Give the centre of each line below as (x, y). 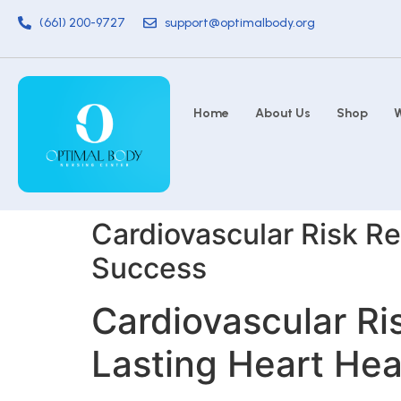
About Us (283, 114)
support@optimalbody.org (239, 23)
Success (149, 269)
